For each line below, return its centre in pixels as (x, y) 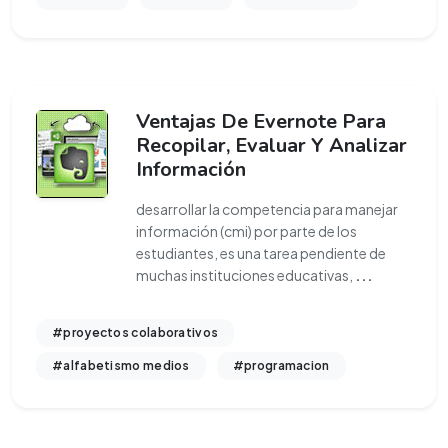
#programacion (281, 365)
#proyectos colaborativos (135, 332)
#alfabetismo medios (121, 365)
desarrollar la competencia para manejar (267, 209)
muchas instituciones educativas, (245, 275)
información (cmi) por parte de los (246, 231)
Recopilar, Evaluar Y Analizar (271, 145)
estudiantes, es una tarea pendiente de (261, 253)
